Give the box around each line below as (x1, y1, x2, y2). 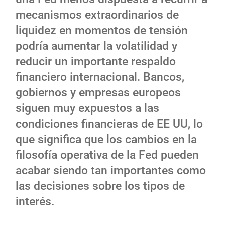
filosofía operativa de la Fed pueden (16, 148, 199, 162)
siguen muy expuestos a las (16, 101, 159, 116)
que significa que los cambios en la (16, 133, 197, 147)
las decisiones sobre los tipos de (16, 179, 185, 193)
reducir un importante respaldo (16, 55, 176, 69)
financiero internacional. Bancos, (16, 70, 184, 84)
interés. (16, 195, 54, 209)
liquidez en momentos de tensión (16, 24, 188, 38)
